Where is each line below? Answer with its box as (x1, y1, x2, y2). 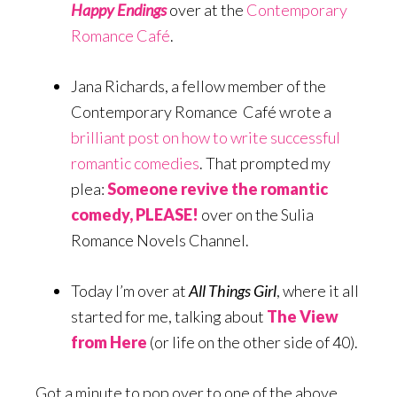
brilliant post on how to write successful (71, 128, 340, 148)
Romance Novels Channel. (71, 230, 249, 251)
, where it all (276, 281, 359, 301)
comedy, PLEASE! (71, 205, 198, 225)
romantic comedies (71, 153, 199, 174)
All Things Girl (189, 281, 276, 301)
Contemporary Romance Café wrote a (71, 102, 331, 122)
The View (267, 307, 339, 327)
